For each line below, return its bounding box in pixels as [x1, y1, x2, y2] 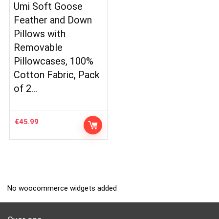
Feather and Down [14, 14, 92, 26]
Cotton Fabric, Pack [14, 68, 100, 81]
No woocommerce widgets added [7, 183, 117, 193]
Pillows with [14, 27, 66, 40]
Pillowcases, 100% [14, 55, 94, 67]
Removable [14, 41, 63, 53]
